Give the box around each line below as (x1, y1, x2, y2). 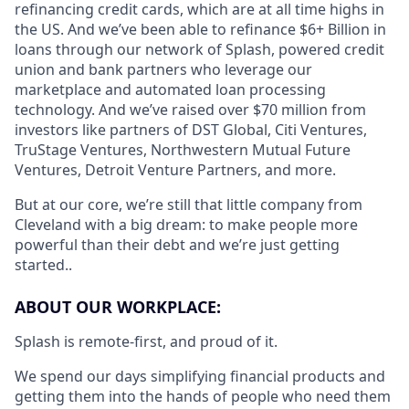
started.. (15, 254, 72, 275)
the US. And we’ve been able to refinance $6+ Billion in (15, 18, 386, 39)
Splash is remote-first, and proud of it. (15, 330, 278, 351)
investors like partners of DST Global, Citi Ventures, (15, 119, 367, 140)
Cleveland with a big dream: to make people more (15, 214, 358, 235)
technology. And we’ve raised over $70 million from (15, 99, 366, 120)
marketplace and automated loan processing (15, 79, 326, 100)
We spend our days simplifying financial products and (15, 365, 385, 386)
